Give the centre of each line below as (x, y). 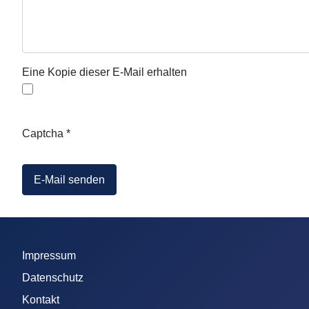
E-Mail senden (69, 179)
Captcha (43, 134)
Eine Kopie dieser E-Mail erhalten (104, 72)
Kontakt (41, 300)
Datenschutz (53, 278)
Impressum (49, 256)
